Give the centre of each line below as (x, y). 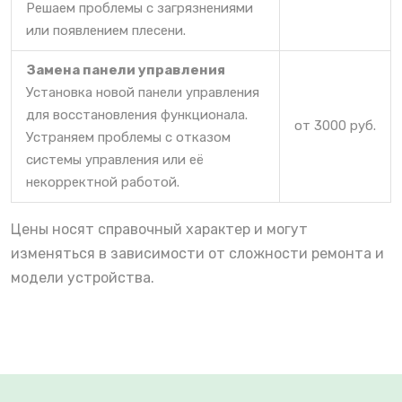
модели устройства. (83, 277)
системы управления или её (115, 159)
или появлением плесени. (106, 30)
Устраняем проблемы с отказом (128, 137)
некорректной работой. (103, 182)
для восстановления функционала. (137, 114)
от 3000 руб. (335, 125)
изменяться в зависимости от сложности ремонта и (197, 253)
